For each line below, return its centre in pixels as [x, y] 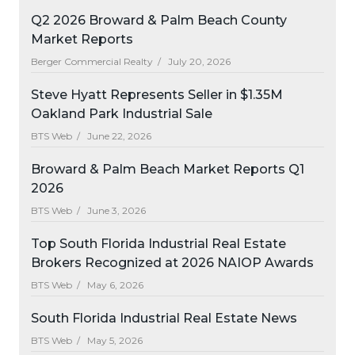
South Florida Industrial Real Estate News [164, 318]
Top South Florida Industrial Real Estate [158, 244]
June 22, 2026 [118, 136]
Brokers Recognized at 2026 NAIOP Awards [172, 263]
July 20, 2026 [198, 61]
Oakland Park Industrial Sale [122, 114]
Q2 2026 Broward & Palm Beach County [159, 20]
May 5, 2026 [114, 340]
